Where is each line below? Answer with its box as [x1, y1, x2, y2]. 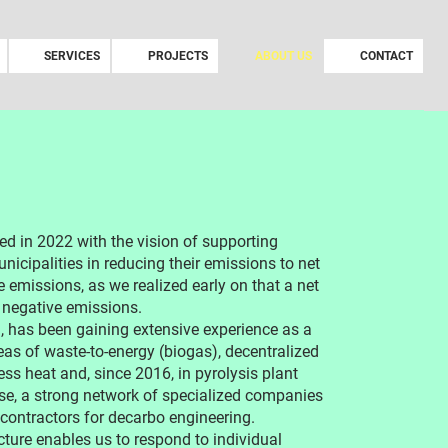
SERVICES [44, 49, 101, 64]
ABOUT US [255, 49, 313, 64]
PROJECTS [147, 49, 208, 64]
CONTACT [359, 49, 413, 64]
